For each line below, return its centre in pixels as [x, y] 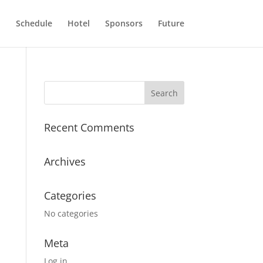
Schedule [34, 23]
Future [171, 23]
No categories [71, 213]
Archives [65, 161]
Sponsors [124, 23]
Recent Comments [89, 127]
